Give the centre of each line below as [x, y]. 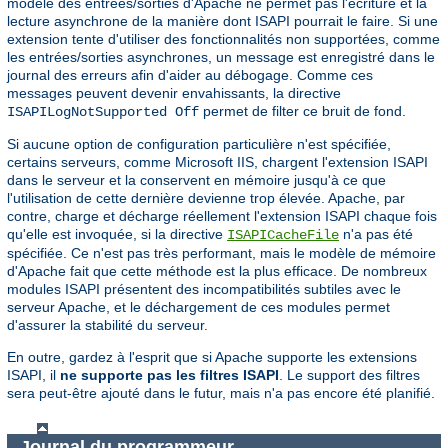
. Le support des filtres [349, 374]
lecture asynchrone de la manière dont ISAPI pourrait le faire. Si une [222, 20]
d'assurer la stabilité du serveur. [107, 324]
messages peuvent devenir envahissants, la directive [174, 92]
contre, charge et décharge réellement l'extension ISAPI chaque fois [222, 215]
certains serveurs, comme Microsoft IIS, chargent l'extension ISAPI [217, 161]
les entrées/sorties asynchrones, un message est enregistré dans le [221, 56]
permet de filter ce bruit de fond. [302, 110]
